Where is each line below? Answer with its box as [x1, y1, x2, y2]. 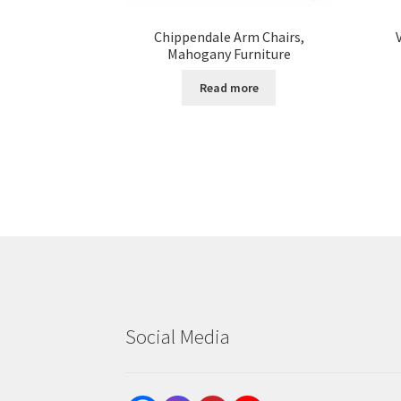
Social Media [125, 323, 231, 349]
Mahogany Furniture [166, 44, 291, 63]
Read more [199, 79, 259, 96]
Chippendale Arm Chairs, [153, 27, 304, 46]
